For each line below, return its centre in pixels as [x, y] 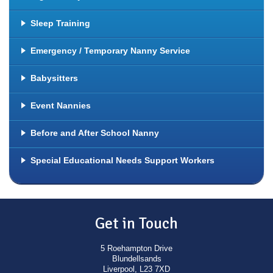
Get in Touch [136, 224]
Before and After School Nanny [95, 133]
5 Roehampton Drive [136, 248]
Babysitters [54, 78]
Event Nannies [61, 105]
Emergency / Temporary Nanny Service [110, 51]
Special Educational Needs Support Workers [122, 160]
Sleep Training [60, 23]
